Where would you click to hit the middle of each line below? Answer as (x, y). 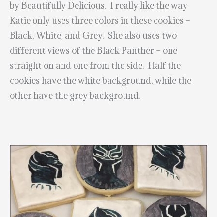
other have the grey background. (75, 96)
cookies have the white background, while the (101, 81)
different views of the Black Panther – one (93, 51)
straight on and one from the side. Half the (95, 66)
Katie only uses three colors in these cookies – (100, 21)
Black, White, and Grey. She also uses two (93, 36)
